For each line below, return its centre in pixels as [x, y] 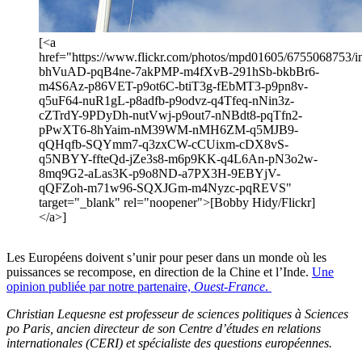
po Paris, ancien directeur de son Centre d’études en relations [164, 328]
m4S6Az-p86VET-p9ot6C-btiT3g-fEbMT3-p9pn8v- [173, 86]
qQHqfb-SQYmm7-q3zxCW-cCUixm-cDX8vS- [164, 144]
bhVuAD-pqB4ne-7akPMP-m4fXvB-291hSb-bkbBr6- [179, 71]
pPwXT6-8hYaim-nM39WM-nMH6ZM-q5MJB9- [168, 129]
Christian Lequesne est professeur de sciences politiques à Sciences [177, 314]
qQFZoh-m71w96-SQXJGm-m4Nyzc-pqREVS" [165, 187]
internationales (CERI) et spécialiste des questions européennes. [171, 343]
